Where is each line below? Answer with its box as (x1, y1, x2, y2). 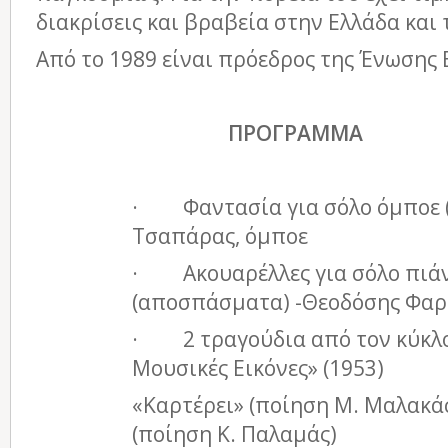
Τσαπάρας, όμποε (132, 222, 308, 250)
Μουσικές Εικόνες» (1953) (132, 354, 384, 382)
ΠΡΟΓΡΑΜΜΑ (228, 119, 363, 147)
